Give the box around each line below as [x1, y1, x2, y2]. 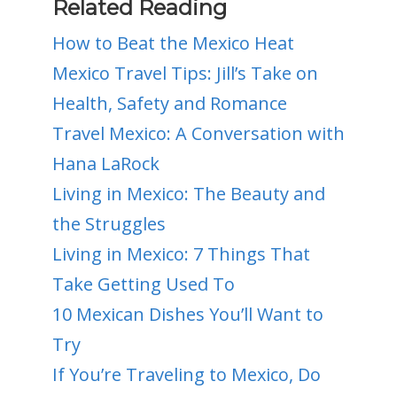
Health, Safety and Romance [51, 90, 287, 115]
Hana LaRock [51, 151, 160, 175]
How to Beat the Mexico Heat [51, 30, 294, 55]
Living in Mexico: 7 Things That [51, 241, 310, 266]
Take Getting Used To [51, 271, 235, 296]
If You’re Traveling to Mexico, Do [51, 362, 321, 386]
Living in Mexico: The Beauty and [51, 181, 325, 206]
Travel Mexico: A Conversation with [51, 121, 345, 145]
